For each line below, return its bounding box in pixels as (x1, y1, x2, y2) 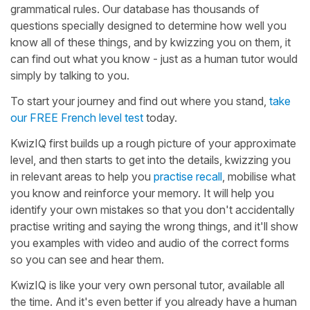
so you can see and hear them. (10, 252, 164, 266)
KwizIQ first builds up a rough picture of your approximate (10, 136, 296, 150)
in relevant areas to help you (10, 169, 154, 183)
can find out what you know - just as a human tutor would (10, 51, 298, 66)
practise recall (154, 169, 222, 183)
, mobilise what (222, 169, 295, 183)
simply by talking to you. (10, 68, 129, 82)
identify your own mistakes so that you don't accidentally (10, 202, 295, 217)
